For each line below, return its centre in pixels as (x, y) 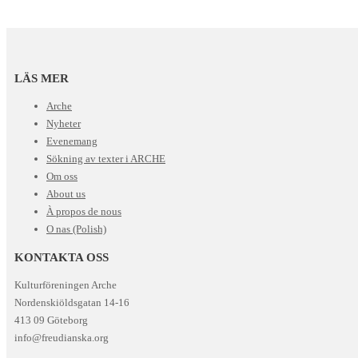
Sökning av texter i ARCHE (106, 159)
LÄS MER (42, 79)
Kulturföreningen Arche (66, 285)
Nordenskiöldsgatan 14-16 (72, 303)
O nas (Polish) (76, 229)
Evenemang (72, 141)
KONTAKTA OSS (62, 258)
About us (66, 194)
